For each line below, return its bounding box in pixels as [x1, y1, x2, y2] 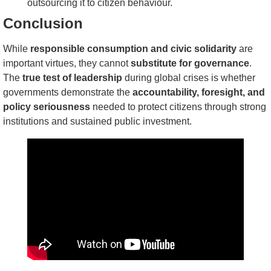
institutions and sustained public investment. [3, 116, 192, 127]
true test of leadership [22, 73, 122, 83]
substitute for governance [131, 58, 249, 69]
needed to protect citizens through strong [90, 102, 266, 113]
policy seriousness [3, 102, 90, 113]
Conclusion [3, 15, 83, 32]
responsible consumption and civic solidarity [30, 44, 237, 54]
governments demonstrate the [3, 87, 132, 98]
